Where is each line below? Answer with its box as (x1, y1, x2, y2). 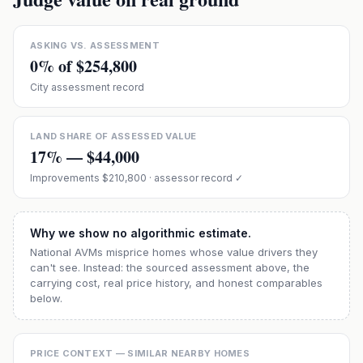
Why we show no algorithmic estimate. (30, 226, 251, 240)
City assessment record (30, 81, 144, 93)
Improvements (30, 172, 102, 184)
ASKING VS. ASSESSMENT (30, 40, 160, 51)
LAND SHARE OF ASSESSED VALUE (30, 130, 197, 142)
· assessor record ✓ (147, 172, 243, 184)
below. (30, 292, 62, 305)
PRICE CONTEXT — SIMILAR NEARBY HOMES (30, 348, 250, 359)
